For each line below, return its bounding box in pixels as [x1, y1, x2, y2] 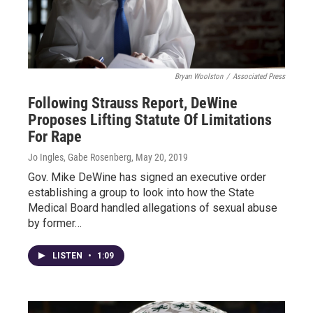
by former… [28, 217, 82, 230]
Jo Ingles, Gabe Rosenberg [28, 152, 131, 163]
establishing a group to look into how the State [28, 186, 254, 199]
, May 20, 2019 [131, 152, 188, 163]
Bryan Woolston [175, 72, 223, 81]
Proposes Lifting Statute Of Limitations [28, 111, 272, 129]
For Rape [28, 128, 82, 145]
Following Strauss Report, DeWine [28, 94, 238, 112]
